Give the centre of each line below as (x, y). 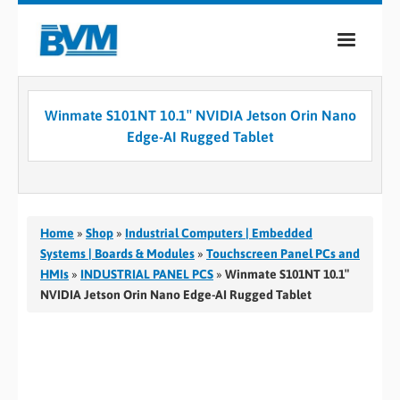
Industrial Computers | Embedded (219, 233)
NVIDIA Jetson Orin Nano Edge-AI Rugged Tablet (176, 295)
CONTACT (82, 325)
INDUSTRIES (90, 209)
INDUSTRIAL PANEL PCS (147, 274)
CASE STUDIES (96, 248)
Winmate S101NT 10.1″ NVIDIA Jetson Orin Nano (200, 115)
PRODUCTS (87, 133)
